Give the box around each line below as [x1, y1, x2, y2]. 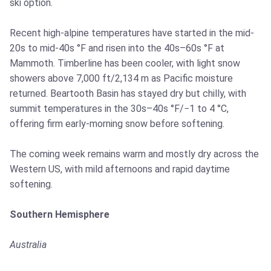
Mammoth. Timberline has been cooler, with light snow [10, 57, 240, 70]
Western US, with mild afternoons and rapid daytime [10, 163, 230, 175]
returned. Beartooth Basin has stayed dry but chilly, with [10, 88, 246, 100]
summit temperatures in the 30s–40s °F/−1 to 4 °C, [10, 103, 229, 115]
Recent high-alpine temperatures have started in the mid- [10, 27, 254, 39]
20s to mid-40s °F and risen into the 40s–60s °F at [10, 42, 224, 54]
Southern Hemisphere [10, 209, 109, 221]
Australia [10, 239, 47, 251]
